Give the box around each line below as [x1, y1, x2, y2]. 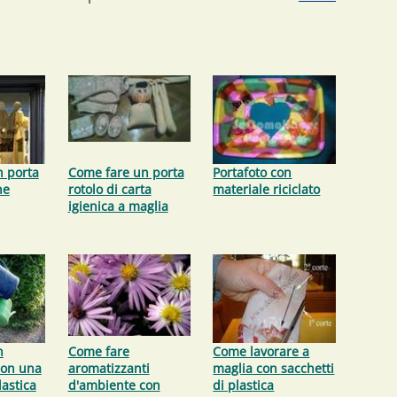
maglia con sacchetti [213, 359, 335, 377]
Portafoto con [213, 163, 292, 181]
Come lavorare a [213, 342, 310, 360]
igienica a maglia [67, 197, 168, 214]
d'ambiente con [67, 376, 160, 393]
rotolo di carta [67, 180, 152, 198]
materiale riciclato [213, 180, 321, 198]
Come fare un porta [67, 163, 184, 181]
